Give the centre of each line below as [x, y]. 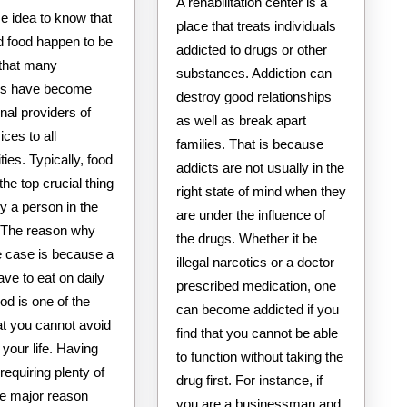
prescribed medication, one [256, 285]
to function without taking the [259, 356]
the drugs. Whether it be [246, 238]
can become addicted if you [257, 309]
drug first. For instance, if [249, 380]
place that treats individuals [256, 25]
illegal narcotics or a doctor [255, 262]
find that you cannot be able [257, 333]
